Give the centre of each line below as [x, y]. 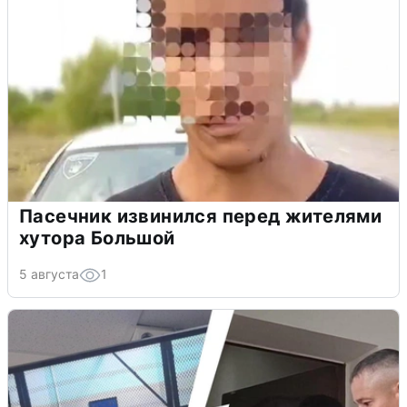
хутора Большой [97, 238]
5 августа [49, 273]
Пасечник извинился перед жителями [201, 216]
